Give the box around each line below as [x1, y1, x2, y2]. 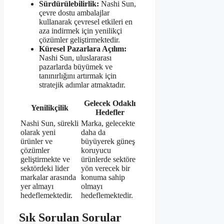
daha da [81, 127, 105, 136]
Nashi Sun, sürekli [20, 118, 78, 127]
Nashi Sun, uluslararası [39, 53, 111, 62]
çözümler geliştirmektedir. [39, 35, 120, 44]
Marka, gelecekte [81, 118, 135, 127]
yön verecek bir [81, 163, 130, 172]
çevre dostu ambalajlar [39, 8, 109, 17]
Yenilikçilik [31, 103, 68, 112]
